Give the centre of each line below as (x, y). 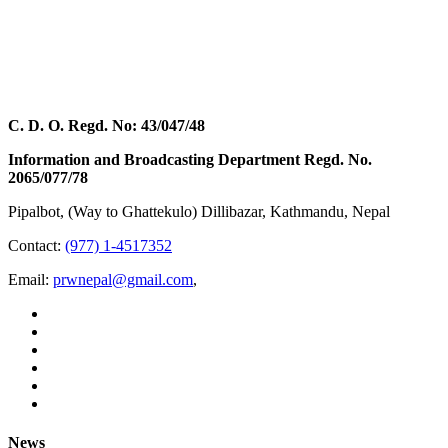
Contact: (36, 245)
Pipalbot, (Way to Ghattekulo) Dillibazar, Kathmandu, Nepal (199, 211)
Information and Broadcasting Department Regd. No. (190, 159)
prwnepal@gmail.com (123, 279)
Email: (30, 279)
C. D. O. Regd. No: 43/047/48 (106, 125)
